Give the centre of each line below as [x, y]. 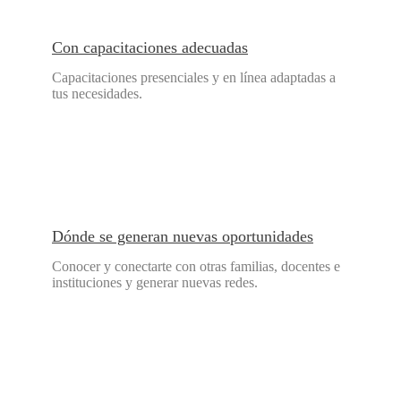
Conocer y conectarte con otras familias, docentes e [196, 267]
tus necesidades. [97, 94]
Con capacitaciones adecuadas [150, 48]
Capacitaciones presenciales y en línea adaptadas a [194, 78]
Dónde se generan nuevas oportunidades [183, 237]
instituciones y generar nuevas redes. [155, 283]
